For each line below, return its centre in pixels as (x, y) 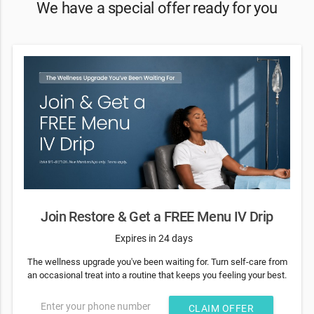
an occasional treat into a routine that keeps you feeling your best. (157, 275)
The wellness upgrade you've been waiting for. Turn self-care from (157, 261)
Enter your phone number (95, 307)
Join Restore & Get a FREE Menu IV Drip (157, 217)
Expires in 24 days (154, 238)
